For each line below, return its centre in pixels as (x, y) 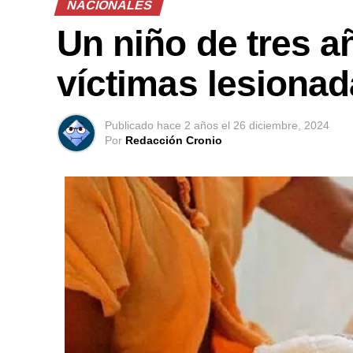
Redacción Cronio (174, 141)
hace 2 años (188, 126)
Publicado (129, 126)
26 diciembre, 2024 (281, 126)
